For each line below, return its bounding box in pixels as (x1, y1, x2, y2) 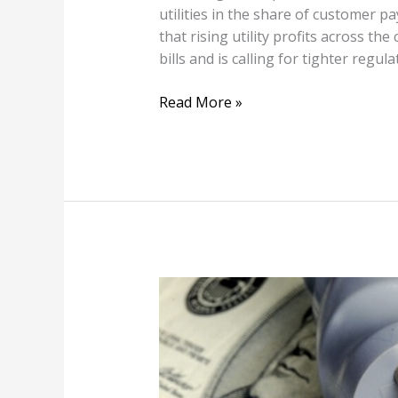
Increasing (157, 322, 228, 342)
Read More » (158, 92, 243, 112)
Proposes (157, 299, 222, 320)
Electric (157, 344, 205, 364)
